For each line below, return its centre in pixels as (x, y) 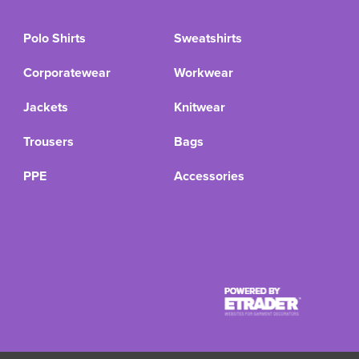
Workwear (204, 73)
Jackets (45, 107)
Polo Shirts (54, 38)
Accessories (210, 176)
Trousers (48, 141)
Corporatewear (67, 73)
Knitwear (200, 107)
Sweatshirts (208, 38)
